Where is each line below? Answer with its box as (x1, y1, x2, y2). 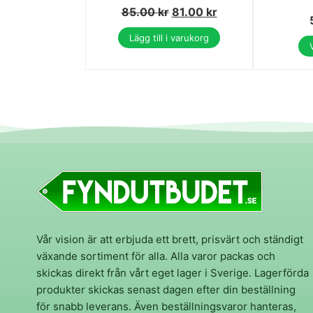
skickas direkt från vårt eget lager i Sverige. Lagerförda (36, 266, 309, 280)
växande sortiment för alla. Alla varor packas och (36, 249, 275, 263)
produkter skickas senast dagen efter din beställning (36, 283, 296, 297)
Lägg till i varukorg (129, 32, 209, 44)
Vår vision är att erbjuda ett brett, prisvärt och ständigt (36, 233, 303, 247)
